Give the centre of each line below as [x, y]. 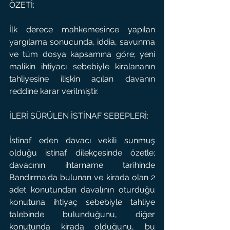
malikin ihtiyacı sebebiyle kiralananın [82, 66]
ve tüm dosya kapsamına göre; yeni [82, 54]
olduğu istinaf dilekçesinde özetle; [82, 153]
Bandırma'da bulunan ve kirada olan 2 [82, 177]
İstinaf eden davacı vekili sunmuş [82, 140]
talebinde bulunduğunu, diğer [82, 214]
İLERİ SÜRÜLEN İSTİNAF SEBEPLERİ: [79, 116]
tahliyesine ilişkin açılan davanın [82, 79]
